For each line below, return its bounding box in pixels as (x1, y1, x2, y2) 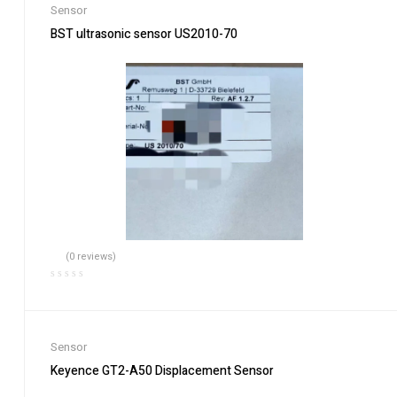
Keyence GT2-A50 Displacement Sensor (51, 362, 274, 381)
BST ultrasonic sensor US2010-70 (51, 25, 237, 43)
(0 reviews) (66, 249, 117, 264)
